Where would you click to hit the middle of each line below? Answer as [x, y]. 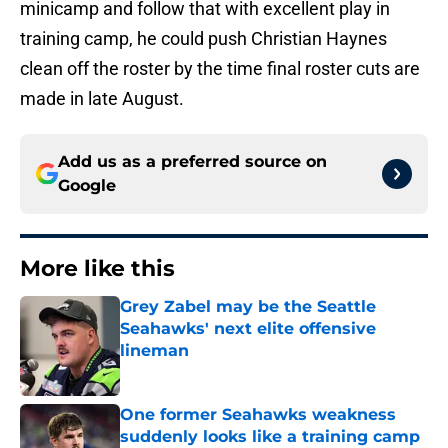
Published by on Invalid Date [206, 370]
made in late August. [102, 99]
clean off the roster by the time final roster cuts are [220, 69]
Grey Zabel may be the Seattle [248, 307]
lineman [154, 351]
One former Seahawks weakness [258, 415]
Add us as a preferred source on [192, 162]
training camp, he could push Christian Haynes [203, 39]
